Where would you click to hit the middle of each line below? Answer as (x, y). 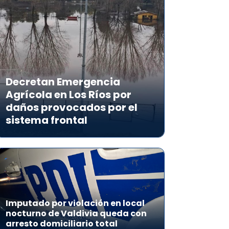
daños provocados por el (72, 107)
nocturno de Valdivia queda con (76, 213)
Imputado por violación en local (75, 203)
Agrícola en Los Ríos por (68, 95)
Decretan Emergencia (63, 82)
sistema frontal (47, 120)
